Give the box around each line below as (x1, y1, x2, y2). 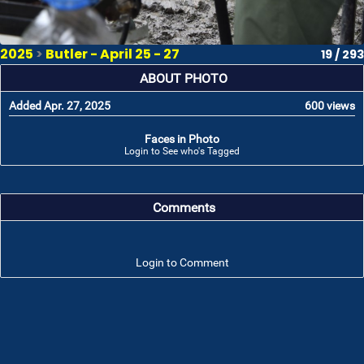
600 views (305, 99, 355, 112)
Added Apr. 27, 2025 (9, 99, 110, 112)
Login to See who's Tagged (124, 145, 240, 157)
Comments (152, 201, 215, 215)
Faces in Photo (145, 132, 219, 145)
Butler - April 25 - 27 (45, 45, 180, 63)
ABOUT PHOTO (140, 71, 227, 86)
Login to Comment (135, 256, 229, 269)
